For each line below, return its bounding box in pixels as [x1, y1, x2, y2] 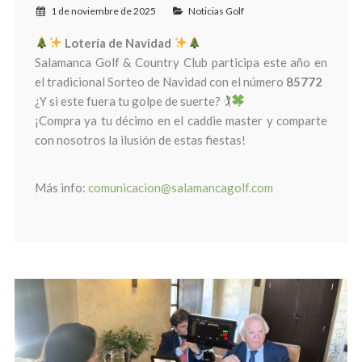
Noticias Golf [187, 4, 244, 17]
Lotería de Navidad [65, 35, 172, 50]
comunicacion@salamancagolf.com [87, 179, 273, 195]
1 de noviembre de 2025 [50, 4, 156, 17]
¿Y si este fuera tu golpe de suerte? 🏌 [34, 93, 231, 108]
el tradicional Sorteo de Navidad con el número [34, 74, 286, 89]
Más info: [34, 179, 88, 195]
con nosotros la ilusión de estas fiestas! [34, 132, 246, 147]
